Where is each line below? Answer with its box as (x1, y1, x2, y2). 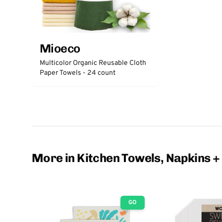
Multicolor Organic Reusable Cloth (40, 59, 146, 67)
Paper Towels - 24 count (40, 69, 115, 77)
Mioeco (40, 41, 80, 55)
